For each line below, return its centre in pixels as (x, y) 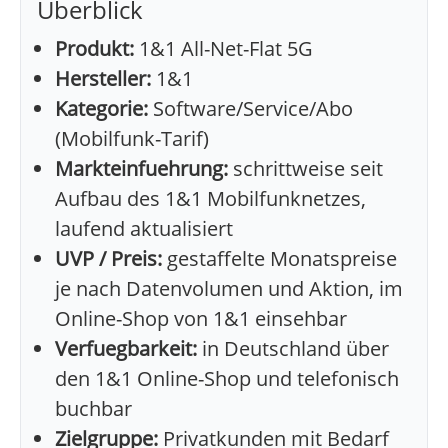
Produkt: (94, 49)
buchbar (93, 409)
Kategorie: (101, 109)
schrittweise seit (305, 169)
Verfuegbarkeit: (126, 349)
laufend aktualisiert (144, 229)
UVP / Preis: (108, 259)
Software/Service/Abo (250, 109)
